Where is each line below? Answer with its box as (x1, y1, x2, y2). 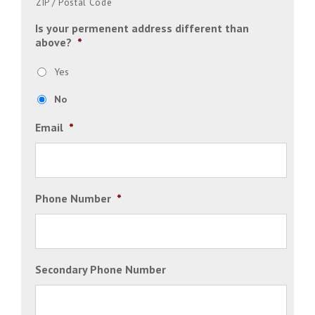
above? (35, 34, 72, 49)
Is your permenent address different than (35, 20, 249, 35)
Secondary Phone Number (35, 262, 166, 276)
